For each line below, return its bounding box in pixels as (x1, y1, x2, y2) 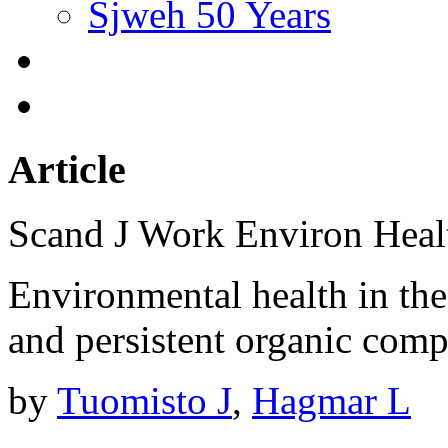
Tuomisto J (57, 379, 232, 423)
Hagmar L (252, 379, 411, 423)
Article (8, 146, 126, 192)
